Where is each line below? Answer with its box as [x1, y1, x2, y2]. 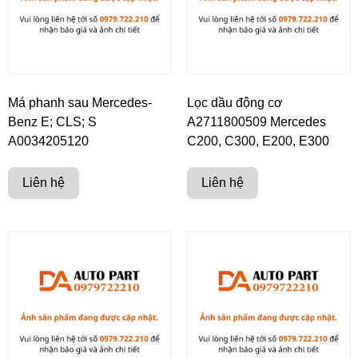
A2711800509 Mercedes [187, 114, 326, 129]
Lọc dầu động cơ [187, 95, 283, 109]
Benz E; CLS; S [8, 114, 97, 129]
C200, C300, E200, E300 [187, 133, 329, 148]
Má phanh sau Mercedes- [8, 95, 152, 109]
